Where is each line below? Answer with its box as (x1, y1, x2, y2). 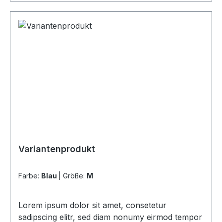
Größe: (63, 171, 87, 180)
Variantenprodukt (18, 144, 95, 154)
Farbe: (18, 171, 41, 180)
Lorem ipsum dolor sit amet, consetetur (18, 200, 166, 210)
